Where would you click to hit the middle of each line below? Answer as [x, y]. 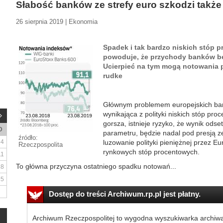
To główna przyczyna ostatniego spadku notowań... [96, 166]
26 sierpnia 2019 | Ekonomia [57, 22]
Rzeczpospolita [41, 145]
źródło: [28, 138]
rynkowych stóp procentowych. [151, 152]
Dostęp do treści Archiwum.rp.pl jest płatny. [124, 194]
